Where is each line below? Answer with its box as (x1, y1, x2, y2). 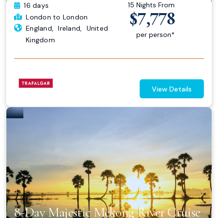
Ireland (58, 24, 80, 33)
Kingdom (26, 36, 55, 45)
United (86, 24, 108, 33)
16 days (24, 1, 49, 10)
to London (51, 13, 88, 22)
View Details (152, 85, 192, 94)
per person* (136, 30, 175, 39)
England (26, 24, 52, 33)
